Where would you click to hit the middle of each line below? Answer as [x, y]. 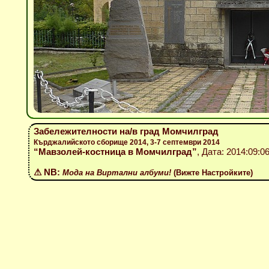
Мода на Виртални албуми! [117, 173]
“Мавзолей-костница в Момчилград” [115, 152]
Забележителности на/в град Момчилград [126, 131]
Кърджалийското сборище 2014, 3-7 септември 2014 [127, 142]
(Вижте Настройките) [212, 173]
